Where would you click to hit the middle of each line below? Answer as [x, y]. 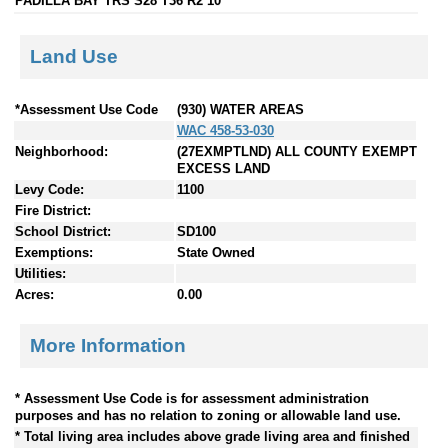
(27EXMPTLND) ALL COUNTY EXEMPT [297, 151]
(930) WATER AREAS [240, 109]
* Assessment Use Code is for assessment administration [192, 399]
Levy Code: [49, 189]
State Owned [216, 252]
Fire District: [53, 210]
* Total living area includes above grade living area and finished [212, 437]
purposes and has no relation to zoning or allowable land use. [208, 416]
